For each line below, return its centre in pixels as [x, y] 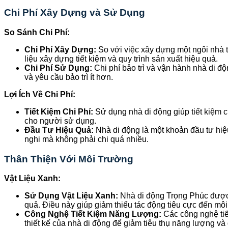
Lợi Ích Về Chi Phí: [40, 94]
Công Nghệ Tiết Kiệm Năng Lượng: [93, 214]
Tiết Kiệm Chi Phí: [59, 111]
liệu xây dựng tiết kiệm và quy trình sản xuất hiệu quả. [121, 59]
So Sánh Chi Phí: [37, 32]
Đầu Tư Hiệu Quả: [59, 130]
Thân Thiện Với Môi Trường [69, 159]
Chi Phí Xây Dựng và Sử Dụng [75, 13]
